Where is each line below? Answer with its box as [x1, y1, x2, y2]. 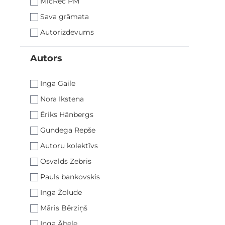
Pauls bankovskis [40, 172, 100, 181]
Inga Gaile [40, 79, 75, 88]
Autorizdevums [40, 27, 94, 37]
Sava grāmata [40, 12, 89, 21]
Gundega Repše [40, 126, 95, 135]
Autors [30, 53, 62, 64]
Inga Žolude [40, 188, 82, 197]
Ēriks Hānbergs [40, 110, 93, 119]
